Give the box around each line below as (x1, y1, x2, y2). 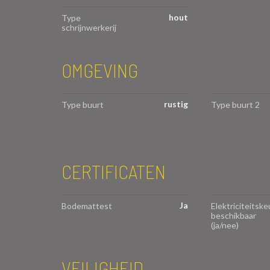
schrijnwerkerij (61, 22, 116, 33)
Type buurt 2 (210, 99, 260, 110)
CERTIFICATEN (61, 159, 166, 183)
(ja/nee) (210, 219, 239, 230)
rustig (164, 98, 188, 109)
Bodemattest (61, 200, 112, 211)
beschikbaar (210, 210, 256, 221)
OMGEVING (61, 58, 138, 81)
